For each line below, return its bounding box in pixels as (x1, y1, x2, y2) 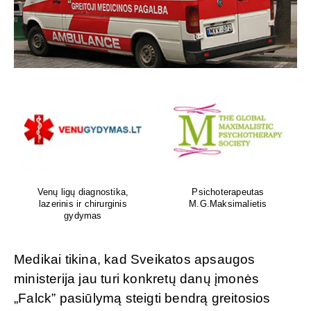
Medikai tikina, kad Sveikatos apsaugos (14, 251, 255, 267)
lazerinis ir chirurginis (39, 198, 127, 209)
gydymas (64, 210, 102, 221)
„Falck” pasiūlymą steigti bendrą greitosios (14, 290, 271, 305)
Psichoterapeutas (192, 186, 264, 197)
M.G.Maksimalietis (189, 198, 267, 209)
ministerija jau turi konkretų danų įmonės (14, 271, 260, 286)
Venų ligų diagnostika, (37, 186, 129, 197)
